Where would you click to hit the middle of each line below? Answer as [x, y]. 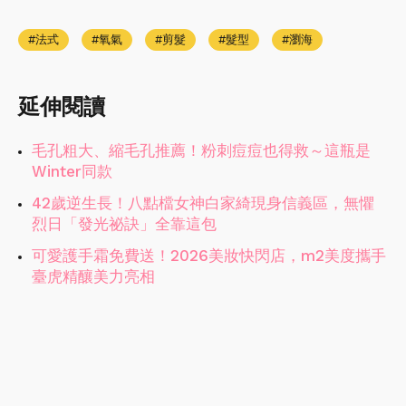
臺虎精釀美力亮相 [93, 276]
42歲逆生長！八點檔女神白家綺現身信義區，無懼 [203, 203]
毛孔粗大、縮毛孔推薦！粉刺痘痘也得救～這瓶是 [201, 150]
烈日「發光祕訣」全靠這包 [124, 223]
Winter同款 [72, 171]
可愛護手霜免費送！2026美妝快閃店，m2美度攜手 [209, 255]
